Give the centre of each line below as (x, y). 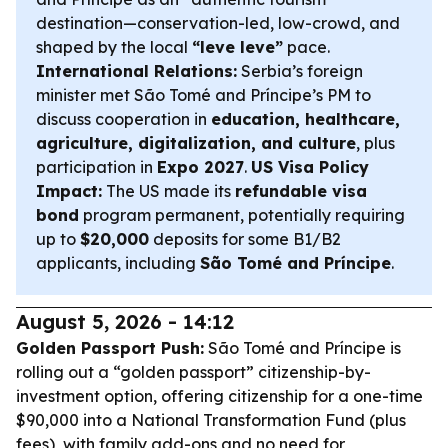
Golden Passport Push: (110, 348)
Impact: (69, 191)
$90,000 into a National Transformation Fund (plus (211, 420)
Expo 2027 (200, 167)
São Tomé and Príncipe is (302, 348)
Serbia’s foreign (300, 71)
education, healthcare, (305, 119)
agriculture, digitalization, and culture (196, 143)
